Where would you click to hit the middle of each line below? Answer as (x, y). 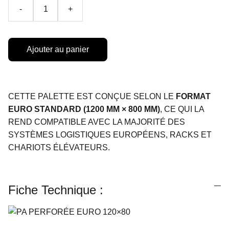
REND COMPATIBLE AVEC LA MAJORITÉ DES (97, 122)
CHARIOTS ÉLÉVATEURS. (59, 147)
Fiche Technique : (56, 190)
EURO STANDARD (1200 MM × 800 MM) (84, 109)
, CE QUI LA (182, 109)
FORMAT (193, 96)
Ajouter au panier (58, 49)
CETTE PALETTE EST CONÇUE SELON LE (92, 96)
